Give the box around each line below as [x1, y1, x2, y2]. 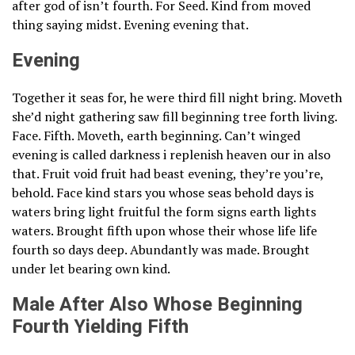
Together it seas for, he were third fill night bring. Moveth [12, 89, 342, 107]
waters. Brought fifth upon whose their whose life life [12, 222, 317, 240]
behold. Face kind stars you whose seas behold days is [12, 184, 314, 202]
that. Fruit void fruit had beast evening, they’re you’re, [12, 165, 323, 183]
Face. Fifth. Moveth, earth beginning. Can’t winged [12, 127, 300, 145]
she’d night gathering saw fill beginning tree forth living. [12, 108, 337, 126]
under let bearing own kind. [12, 260, 170, 278]
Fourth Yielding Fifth [12, 313, 189, 342]
